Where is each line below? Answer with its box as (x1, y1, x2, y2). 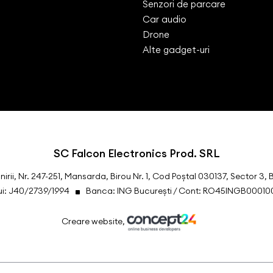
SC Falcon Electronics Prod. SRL (53, 146, 220, 160)
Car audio (143, 13, 186, 25)
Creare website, (61, 216, 127, 227)
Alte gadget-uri (143, 43, 210, 55)
